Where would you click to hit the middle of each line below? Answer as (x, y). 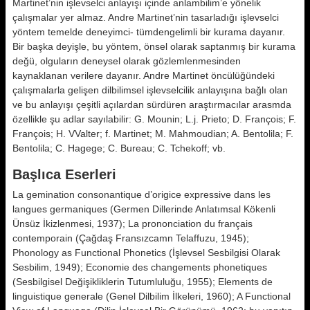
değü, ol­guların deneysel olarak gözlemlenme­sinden (127, 61)
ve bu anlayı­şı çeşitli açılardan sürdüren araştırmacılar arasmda (152, 104)
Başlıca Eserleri (64, 174)
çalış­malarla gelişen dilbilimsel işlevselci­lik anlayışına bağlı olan (150, 90)
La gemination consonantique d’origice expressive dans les (142, 194)
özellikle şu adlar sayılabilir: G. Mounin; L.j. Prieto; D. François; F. (154, 119)
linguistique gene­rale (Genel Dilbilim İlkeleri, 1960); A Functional (152, 296)
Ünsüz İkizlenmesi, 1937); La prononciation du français (133, 224)
